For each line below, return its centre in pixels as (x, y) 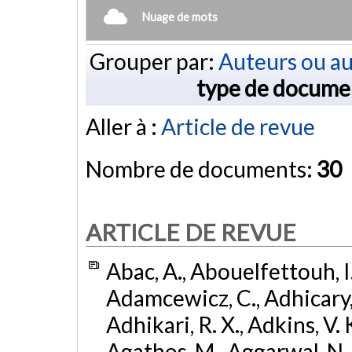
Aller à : (123, 127)
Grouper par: (154, 61)
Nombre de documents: (201, 169)
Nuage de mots (180, 16)
